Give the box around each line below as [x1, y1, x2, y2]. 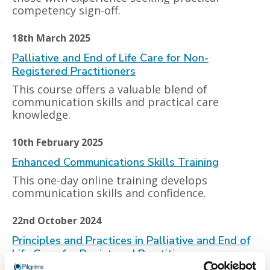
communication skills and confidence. [12, 186, 206, 200]
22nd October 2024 [12, 214, 101, 227]
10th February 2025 [12, 136, 103, 149]
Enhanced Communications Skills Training [12, 155, 219, 169]
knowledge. [12, 107, 71, 122]
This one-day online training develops [12, 173, 207, 187]
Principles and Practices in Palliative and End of [12, 233, 250, 248]
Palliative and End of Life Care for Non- [12, 51, 209, 65]
